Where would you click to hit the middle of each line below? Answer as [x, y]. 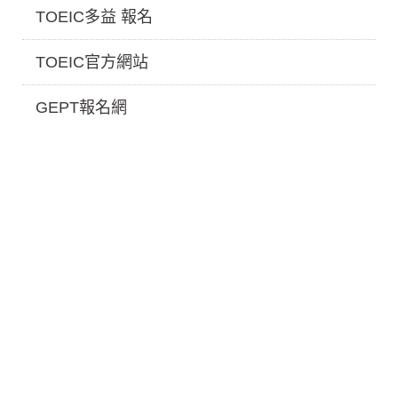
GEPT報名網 [81, 108]
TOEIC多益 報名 [94, 17]
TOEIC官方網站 [92, 63]
